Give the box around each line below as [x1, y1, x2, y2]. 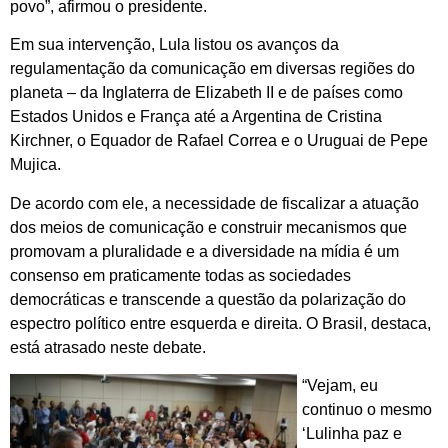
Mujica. [10, 156, 61, 174]
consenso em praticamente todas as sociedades [10, 266, 351, 284]
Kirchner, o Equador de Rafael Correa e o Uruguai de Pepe [10, 132, 428, 150]
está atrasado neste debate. [10, 338, 206, 356]
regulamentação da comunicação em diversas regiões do [10, 60, 415, 78]
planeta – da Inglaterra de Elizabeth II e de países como [10, 84, 403, 102]
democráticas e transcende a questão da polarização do [10, 290, 406, 308]
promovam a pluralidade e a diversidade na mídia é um [10, 242, 399, 260]
